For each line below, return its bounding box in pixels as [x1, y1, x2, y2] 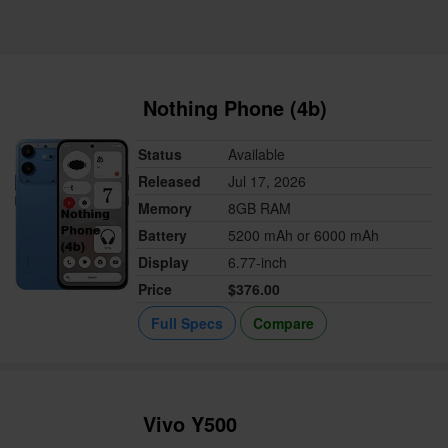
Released [138, 171, 202, 192]
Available [228, 144, 286, 165]
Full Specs [151, 313, 224, 334]
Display [138, 252, 190, 273]
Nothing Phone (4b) [143, 93, 328, 123]
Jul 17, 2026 [228, 171, 307, 192]
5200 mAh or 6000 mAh [228, 225, 380, 246]
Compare [253, 313, 315, 334]
